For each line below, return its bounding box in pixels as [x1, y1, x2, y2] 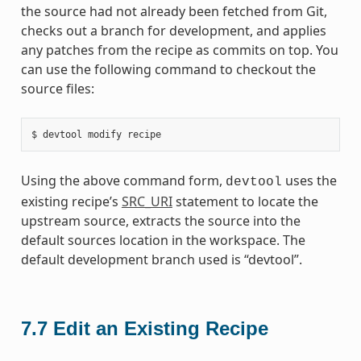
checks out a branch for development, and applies [20, 21, 326, 39]
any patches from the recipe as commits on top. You [20, 40, 338, 59]
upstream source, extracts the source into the [20, 211, 301, 230]
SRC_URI [121, 192, 172, 210]
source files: [20, 79, 94, 98]
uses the [281, 171, 337, 189]
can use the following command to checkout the [20, 60, 316, 78]
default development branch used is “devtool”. [20, 250, 302, 268]
